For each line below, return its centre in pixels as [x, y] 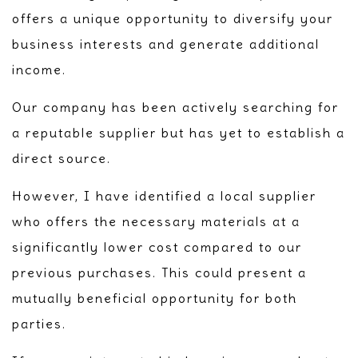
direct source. [62, 158]
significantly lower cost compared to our [157, 247]
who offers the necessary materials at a [156, 221]
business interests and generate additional [166, 44]
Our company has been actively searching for [175, 107]
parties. [39, 323]
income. [39, 69]
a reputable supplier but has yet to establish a [179, 132]
